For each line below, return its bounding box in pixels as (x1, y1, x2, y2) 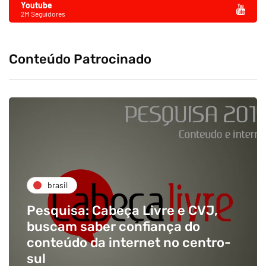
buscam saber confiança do (27, 218, 200, 235)
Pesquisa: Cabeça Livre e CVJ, (27, 202, 218, 218)
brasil (47, 180, 68, 191)
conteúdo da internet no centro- (27, 234, 231, 251)
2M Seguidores (21, 9, 65, 18)
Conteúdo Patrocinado (9, 50, 151, 67)
